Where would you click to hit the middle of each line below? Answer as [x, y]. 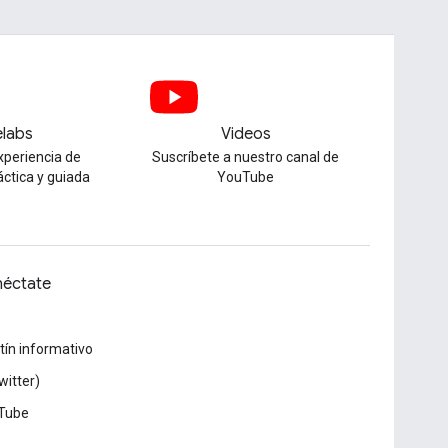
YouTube [246, 177]
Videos [245, 134]
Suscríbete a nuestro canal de [246, 157]
